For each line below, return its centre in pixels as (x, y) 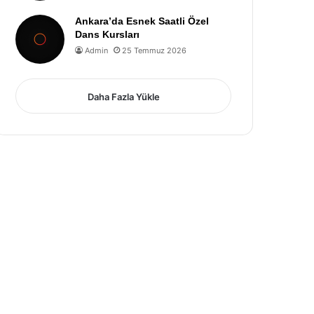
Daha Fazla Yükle (123, 97)
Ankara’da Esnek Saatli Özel (142, 21)
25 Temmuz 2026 (155, 50)
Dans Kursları (108, 34)
